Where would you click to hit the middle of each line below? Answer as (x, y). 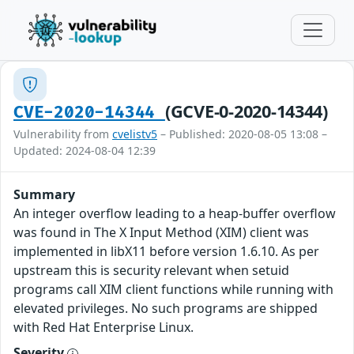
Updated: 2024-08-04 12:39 (85, 151)
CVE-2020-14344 (89, 113)
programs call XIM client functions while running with (173, 289)
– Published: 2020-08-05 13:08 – (242, 134)
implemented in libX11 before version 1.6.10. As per (166, 251)
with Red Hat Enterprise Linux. (104, 327)
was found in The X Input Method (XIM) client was (161, 232)
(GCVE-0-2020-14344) (246, 111)
